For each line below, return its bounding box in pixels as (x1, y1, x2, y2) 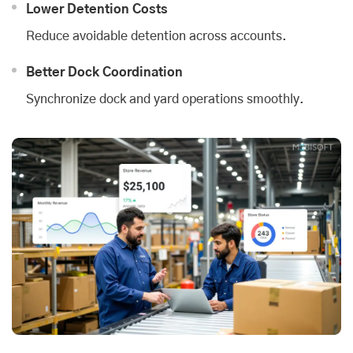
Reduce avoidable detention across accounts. (26, 29, 287, 43)
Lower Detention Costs (26, 2, 168, 16)
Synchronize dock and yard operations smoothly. (26, 92, 304, 106)
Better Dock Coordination (26, 65, 183, 79)
